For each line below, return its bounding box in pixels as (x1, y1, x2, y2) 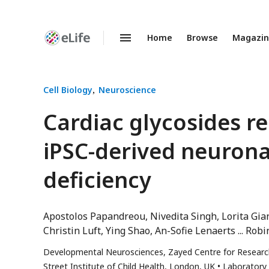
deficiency (43, 165, 151, 195)
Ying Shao (106, 224, 150, 237)
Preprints (43, 47, 76, 58)
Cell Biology (43, 84, 92, 95)
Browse (187, 32, 218, 43)
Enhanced (43, 37, 80, 47)
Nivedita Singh (150, 210, 217, 223)
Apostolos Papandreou (43, 210, 145, 223)
